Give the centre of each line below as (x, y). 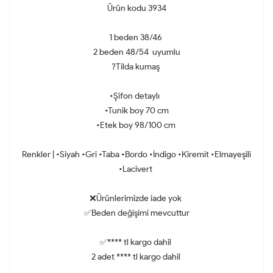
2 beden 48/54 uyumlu (136, 52)
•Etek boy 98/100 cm (136, 125)
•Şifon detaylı (136, 96)
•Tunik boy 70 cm (136, 110)
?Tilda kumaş (136, 66)
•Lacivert (136, 169)
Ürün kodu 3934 (136, 8)
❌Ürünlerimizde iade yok (136, 198)
